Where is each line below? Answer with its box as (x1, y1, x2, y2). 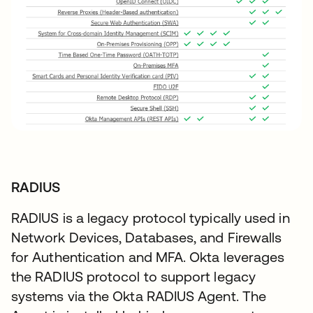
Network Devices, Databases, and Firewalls (11, 229, 282, 246)
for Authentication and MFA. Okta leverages (11, 249, 285, 265)
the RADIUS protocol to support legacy (11, 268, 256, 285)
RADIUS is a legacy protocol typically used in (11, 210, 290, 226)
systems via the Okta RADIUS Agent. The (11, 288, 267, 305)
